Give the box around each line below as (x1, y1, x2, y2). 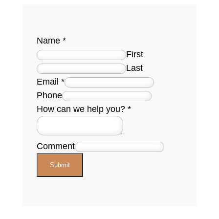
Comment (36, 141, 75, 152)
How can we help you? (36, 104, 128, 114)
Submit (49, 161, 70, 169)
